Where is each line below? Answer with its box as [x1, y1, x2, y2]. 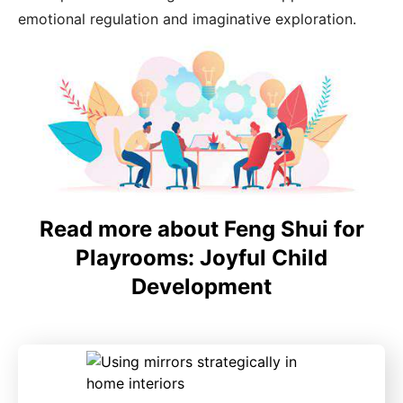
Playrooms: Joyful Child [76, 245, 327, 272]
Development [131, 273, 272, 300]
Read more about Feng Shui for [39, 216, 364, 243]
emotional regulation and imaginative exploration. [18, 10, 356, 29]
